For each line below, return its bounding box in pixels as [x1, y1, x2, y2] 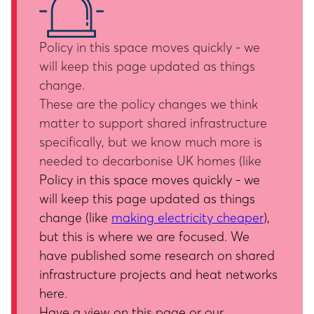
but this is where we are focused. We [39, 228, 250, 245]
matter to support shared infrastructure [39, 115, 267, 131]
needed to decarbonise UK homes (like [39, 153, 261, 169]
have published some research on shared [39, 247, 275, 264]
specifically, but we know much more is [39, 134, 262, 150]
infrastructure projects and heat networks [39, 266, 278, 282]
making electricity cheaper [111, 210, 264, 226]
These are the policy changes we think [39, 96, 258, 112]
